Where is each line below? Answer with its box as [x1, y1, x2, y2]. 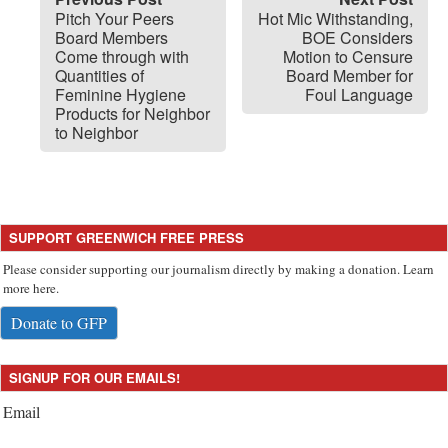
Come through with [55, 44, 189, 68]
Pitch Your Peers [55, 6, 174, 30]
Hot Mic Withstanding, [258, 6, 413, 30]
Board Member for [286, 63, 413, 87]
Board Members [55, 25, 168, 49]
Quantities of [55, 63, 144, 87]
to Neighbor [55, 120, 138, 144]
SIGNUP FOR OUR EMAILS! [9, 367, 180, 387]
